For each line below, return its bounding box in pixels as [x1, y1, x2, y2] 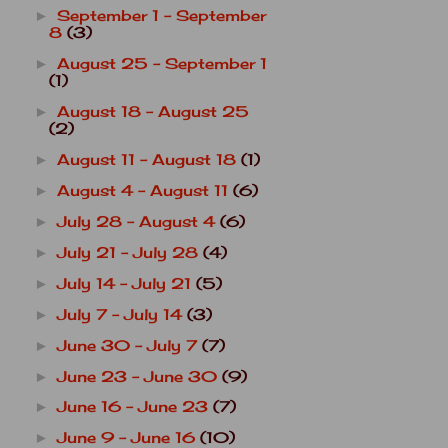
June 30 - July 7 [56, 336, 202, 355]
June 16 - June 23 [56, 398, 213, 417]
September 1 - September [56, 6, 266, 25]
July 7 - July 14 [56, 305, 187, 324]
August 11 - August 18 [56, 150, 241, 169]
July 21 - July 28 [56, 243, 203, 262]
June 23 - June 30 [56, 367, 222, 386]
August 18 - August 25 [56, 102, 249, 121]
